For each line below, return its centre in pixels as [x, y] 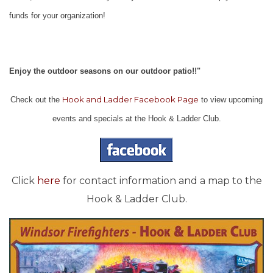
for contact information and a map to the [161, 181]
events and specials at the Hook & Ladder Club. [136, 119]
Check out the [36, 100]
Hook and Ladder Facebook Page [130, 100]
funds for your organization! [57, 16]
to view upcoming [231, 100]
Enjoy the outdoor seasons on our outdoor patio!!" [105, 71]
